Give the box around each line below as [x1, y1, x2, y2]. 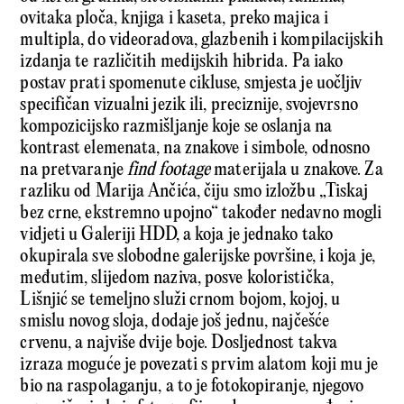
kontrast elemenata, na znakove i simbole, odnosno [20, 137, 371, 159]
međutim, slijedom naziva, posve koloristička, [20, 267, 334, 289]
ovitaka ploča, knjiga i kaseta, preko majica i [20, 7, 329, 29]
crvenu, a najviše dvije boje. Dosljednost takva [20, 332, 338, 353]
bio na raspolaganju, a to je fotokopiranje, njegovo [20, 375, 364, 397]
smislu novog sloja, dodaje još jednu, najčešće [20, 310, 330, 332]
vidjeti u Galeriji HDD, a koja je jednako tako [20, 224, 334, 245]
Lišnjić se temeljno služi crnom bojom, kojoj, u [20, 289, 341, 310]
